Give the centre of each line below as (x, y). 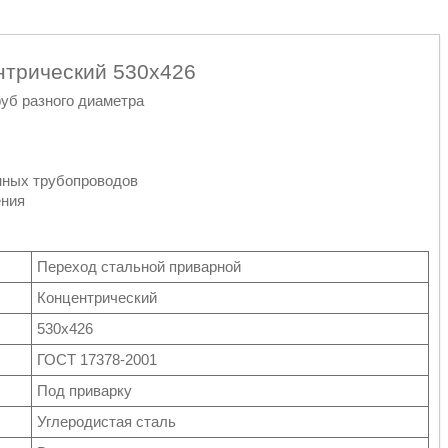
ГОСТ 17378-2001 (97, 360)
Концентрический (97, 298)
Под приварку (84, 391)
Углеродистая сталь (106, 422)
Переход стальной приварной (139, 267)
